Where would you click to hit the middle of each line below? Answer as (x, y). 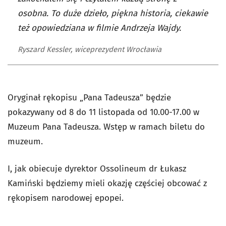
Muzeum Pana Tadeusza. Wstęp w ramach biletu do (106, 127)
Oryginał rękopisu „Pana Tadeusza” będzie (89, 97)
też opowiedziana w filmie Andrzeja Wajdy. (99, 28)
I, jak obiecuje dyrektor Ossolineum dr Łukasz (97, 168)
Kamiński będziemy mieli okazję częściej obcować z (107, 183)
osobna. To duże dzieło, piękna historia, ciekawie (113, 13)
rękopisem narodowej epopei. (67, 198)
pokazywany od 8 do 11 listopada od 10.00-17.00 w (103, 112)
